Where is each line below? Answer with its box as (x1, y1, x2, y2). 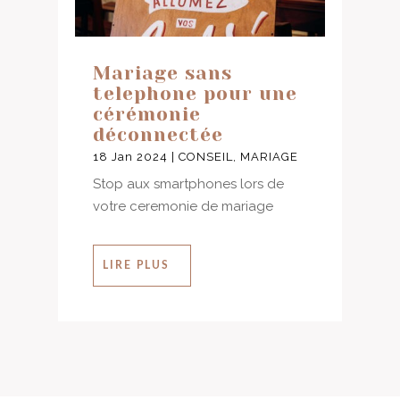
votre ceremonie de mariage (92, 198, 273, 215)
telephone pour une (92, 83, 297, 105)
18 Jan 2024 (92, 150, 168, 164)
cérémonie (92, 104, 201, 126)
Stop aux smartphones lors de (92, 176, 284, 193)
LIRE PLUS (102, 260, 170, 271)
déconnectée (92, 124, 223, 146)
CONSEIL (178, 150, 233, 164)
